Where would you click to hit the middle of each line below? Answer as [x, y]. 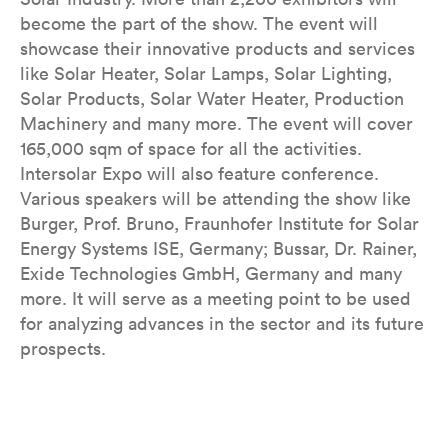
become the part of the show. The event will [199, 23]
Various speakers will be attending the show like [215, 198]
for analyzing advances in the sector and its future [222, 323]
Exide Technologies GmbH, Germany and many [211, 273]
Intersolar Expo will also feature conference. [199, 173]
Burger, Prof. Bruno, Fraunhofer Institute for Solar [219, 223]
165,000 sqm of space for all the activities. [191, 148]
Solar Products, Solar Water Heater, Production [212, 98]
